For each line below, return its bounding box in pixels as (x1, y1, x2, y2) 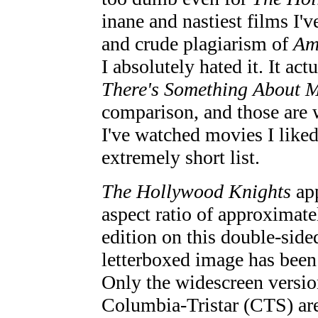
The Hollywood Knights (102, 180, 291, 202)
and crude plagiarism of (102, 32, 293, 55)
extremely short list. (102, 146, 260, 168)
